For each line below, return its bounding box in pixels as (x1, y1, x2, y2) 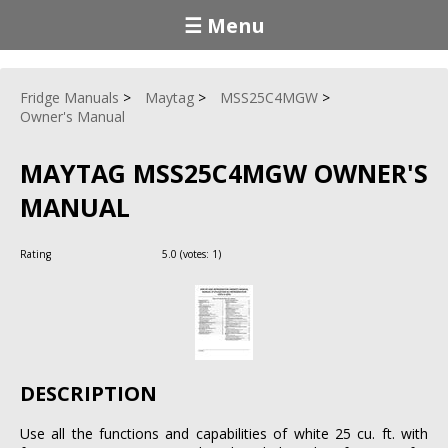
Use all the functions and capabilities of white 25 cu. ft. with (20, 423, 428, 443)
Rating (20, 246, 54, 261)
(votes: (177, 246, 212, 261)
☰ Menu (183, 11, 265, 39)
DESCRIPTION (20, 380, 157, 408)
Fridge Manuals (20, 88, 119, 107)
